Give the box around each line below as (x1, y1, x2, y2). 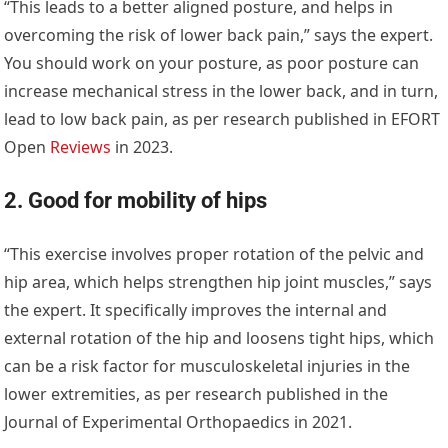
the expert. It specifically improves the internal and (4, 299, 388, 322)
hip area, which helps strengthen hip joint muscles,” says (4, 271, 433, 294)
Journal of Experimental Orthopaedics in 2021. (4, 411, 353, 434)
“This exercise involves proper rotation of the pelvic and (4, 243, 425, 266)
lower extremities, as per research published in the (4, 383, 389, 406)
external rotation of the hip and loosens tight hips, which (4, 327, 435, 350)
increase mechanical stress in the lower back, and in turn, (4, 80, 439, 103)
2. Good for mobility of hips (4, 188, 268, 214)
